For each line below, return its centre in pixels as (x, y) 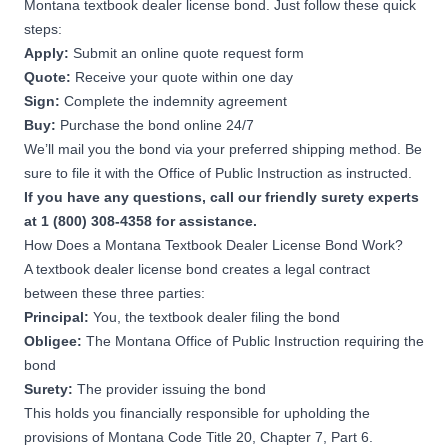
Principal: (58, 316)
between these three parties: (116, 292)
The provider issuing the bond (171, 388)
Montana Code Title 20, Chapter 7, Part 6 (238, 436)
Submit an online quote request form (188, 52)
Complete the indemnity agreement (177, 100)
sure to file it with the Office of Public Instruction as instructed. (220, 172)
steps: (45, 28)
